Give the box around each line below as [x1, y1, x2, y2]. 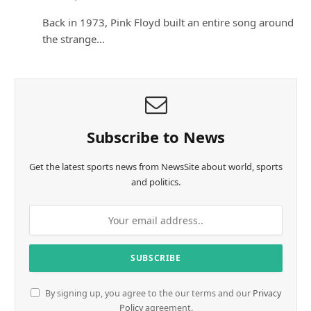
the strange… [42, 32, 105, 47]
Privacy [253, 287, 281, 300]
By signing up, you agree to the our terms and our [43, 287, 253, 300]
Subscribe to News [86, 126, 226, 148]
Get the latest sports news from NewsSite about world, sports [29, 160, 283, 174]
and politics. [131, 176, 180, 189]
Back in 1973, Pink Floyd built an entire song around [42, 15, 294, 30]
